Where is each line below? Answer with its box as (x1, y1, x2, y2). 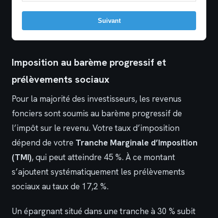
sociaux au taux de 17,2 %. (12, 181, 109, 192)
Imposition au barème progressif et (12, 55, 166, 69)
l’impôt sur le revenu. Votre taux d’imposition (12, 122, 180, 133)
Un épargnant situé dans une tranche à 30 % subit (12, 205, 196, 217)
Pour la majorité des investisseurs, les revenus (12, 93, 182, 104)
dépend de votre (12, 137, 75, 148)
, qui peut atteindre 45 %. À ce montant (32, 151, 175, 163)
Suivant (97, 17, 121, 24)
